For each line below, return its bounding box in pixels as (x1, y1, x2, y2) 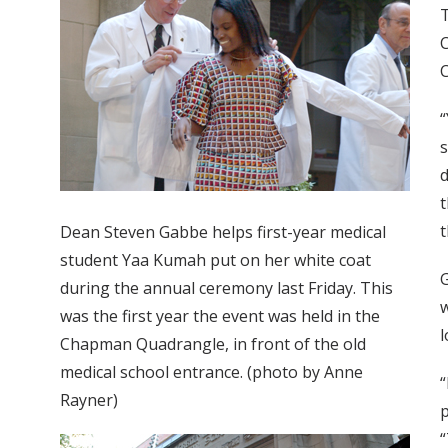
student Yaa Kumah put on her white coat (60, 249, 371, 272)
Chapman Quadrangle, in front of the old (60, 333, 366, 356)
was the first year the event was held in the (60, 305, 380, 328)
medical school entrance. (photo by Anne (60, 361, 363, 384)
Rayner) (60, 389, 118, 412)
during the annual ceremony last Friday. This (60, 277, 393, 300)
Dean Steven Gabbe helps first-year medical (60, 221, 386, 244)
